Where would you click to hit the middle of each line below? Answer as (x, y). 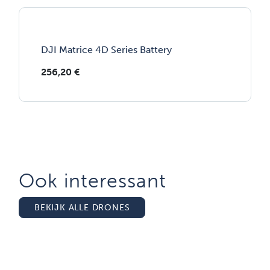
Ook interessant (93, 181)
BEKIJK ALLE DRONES (82, 208)
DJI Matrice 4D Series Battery (106, 50)
